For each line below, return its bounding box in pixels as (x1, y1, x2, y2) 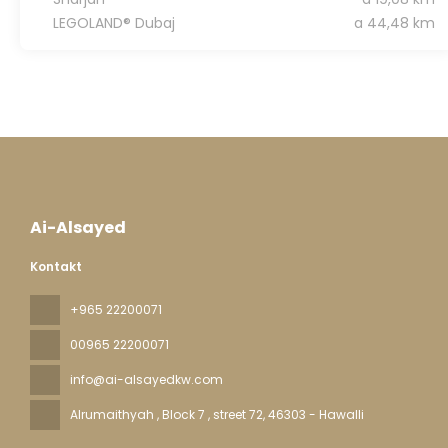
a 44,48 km (353, 13, 435, 33)
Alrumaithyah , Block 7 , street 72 (70, 406, 263, 423)
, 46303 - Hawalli (263, 406, 364, 423)
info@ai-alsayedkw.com (70, 371, 223, 388)
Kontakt (30, 258, 82, 275)
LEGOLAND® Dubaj (52, 13, 175, 33)
